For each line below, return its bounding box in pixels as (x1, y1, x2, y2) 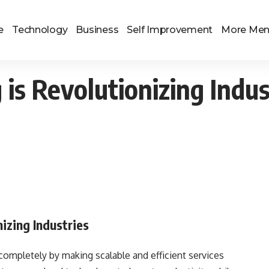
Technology (12, 24, 68, 35)
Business (76, 24, 119, 35)
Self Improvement (127, 24, 213, 35)
